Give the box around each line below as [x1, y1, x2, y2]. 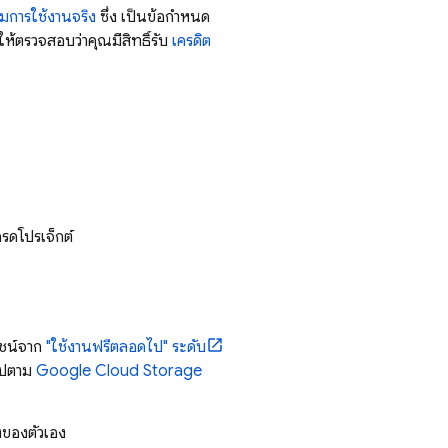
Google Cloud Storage [36, 361, 202, 381]
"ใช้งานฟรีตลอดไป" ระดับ [46, 337, 206, 357]
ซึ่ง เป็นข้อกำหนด [96, 7, 210, 27]
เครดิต [172, 31, 211, 51]
